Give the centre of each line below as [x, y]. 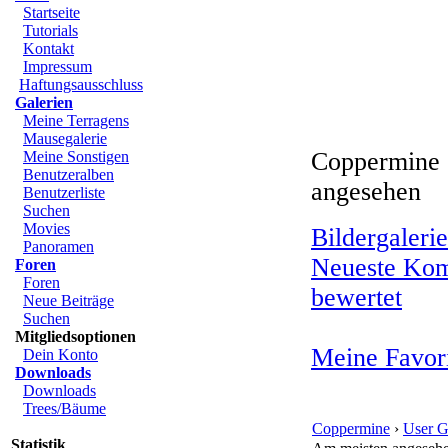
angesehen [366, 191]
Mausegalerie [65, 138]
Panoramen [58, 246]
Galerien [44, 102]
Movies [46, 228]
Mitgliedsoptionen [75, 336]
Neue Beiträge [68, 300]
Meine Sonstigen [76, 156]
